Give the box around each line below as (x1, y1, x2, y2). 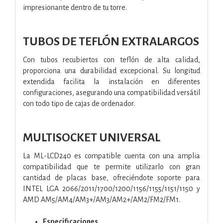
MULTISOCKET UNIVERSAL (23, 131, 160, 144)
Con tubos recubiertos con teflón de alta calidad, (23, 55, 200, 64)
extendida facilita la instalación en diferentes (23, 77, 200, 86)
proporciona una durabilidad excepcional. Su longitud (23, 66, 200, 75)
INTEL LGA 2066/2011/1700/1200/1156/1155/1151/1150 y (23, 184, 200, 193)
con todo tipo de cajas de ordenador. (23, 99, 135, 108)
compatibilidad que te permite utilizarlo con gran (23, 162, 200, 171)
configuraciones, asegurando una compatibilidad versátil (23, 88, 200, 97)
